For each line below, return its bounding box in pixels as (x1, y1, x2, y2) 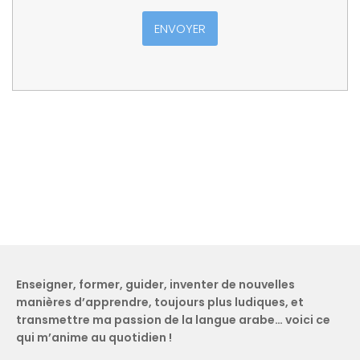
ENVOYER (154, 20, 206, 37)
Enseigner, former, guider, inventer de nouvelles (16, 276, 295, 293)
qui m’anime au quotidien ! (16, 329, 172, 346)
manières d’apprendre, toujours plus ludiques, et (16, 294, 304, 311)
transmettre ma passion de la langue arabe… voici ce (16, 312, 330, 329)
